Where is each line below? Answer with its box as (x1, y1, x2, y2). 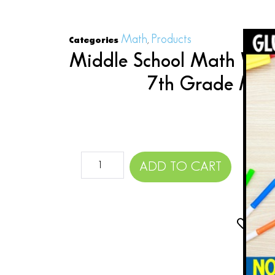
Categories (69, 36, 118, 45)
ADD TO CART (139, 160, 222, 174)
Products (151, 34, 191, 45)
